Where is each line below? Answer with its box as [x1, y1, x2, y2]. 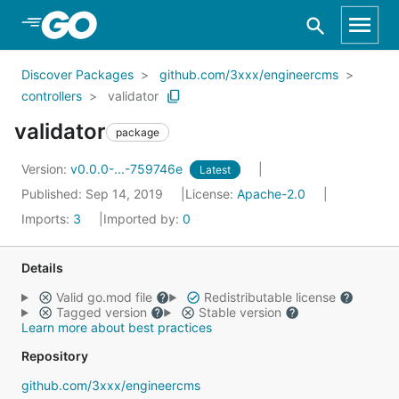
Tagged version [52, 305, 151, 320]
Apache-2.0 [237, 186, 305, 201]
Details [21, 260, 63, 275]
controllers [21, 88, 82, 103]
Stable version [194, 305, 285, 320]
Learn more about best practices [21, 320, 212, 335]
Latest [199, 163, 231, 176]
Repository [21, 348, 88, 363]
